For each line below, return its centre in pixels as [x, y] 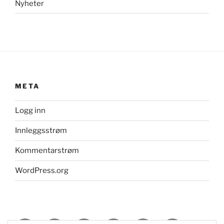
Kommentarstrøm [47, 150]
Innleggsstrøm [41, 130]
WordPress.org [42, 170]
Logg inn [30, 110]
